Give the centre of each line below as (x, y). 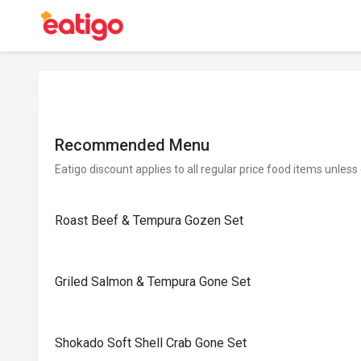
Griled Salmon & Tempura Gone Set (153, 282)
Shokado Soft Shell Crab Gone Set (151, 343)
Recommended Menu (132, 145)
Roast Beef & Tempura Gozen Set (149, 220)
